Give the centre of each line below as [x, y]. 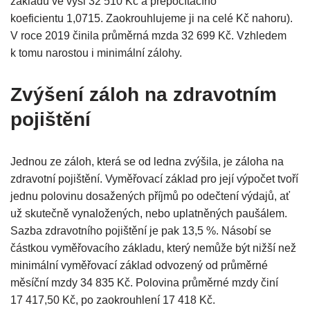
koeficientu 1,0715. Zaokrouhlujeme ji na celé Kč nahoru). [152, 19]
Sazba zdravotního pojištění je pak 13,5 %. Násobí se [141, 231]
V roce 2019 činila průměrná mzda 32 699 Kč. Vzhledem [148, 36]
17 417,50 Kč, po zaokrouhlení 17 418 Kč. [113, 300]
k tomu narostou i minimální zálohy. [96, 53]
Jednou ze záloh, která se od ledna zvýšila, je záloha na [147, 162]
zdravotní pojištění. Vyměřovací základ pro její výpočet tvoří [154, 179]
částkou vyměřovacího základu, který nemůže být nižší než [153, 248]
